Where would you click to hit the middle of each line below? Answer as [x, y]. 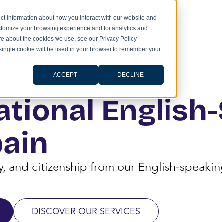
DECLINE [131, 75]
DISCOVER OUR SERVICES [86, 211]
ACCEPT [65, 75]
